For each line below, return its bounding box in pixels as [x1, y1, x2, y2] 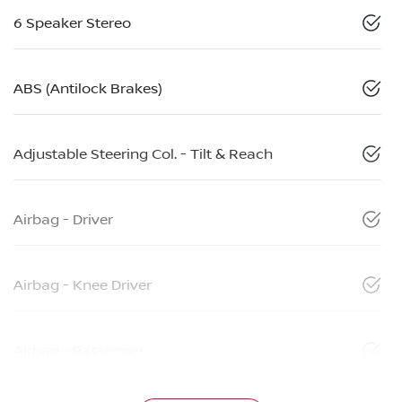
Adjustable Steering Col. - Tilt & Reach [13, 145, 273, 162]
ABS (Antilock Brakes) [13, 80, 162, 97]
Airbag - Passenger [13, 342, 144, 359]
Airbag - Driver [13, 211, 113, 228]
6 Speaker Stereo [13, 14, 131, 31]
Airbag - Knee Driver [13, 276, 152, 293]
